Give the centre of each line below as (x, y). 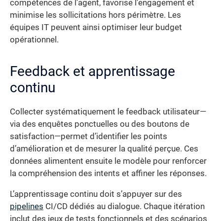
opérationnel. (34, 40)
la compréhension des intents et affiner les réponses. (108, 174)
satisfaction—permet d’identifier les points (89, 137)
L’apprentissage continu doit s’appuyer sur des (96, 194)
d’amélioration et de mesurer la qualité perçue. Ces (104, 149)
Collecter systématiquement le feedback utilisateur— (108, 112)
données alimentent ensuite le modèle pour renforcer (108, 161)
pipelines (27, 206)
